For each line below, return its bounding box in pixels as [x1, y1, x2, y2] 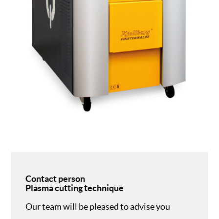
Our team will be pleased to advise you [25, 201, 171, 212]
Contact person [25, 173, 86, 184]
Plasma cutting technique [25, 182, 124, 193]
